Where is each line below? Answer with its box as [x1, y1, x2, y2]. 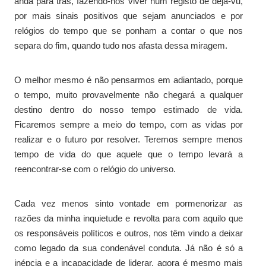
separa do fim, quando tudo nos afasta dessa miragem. [14, 40, 227, 50]
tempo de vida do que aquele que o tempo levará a [14, 148, 243, 159]
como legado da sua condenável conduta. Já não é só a [14, 242, 243, 253]
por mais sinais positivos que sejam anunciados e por [14, 10, 243, 21]
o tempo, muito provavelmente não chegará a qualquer [14, 89, 243, 100]
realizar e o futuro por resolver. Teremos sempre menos [14, 134, 243, 144]
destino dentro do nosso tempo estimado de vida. [14, 104, 243, 115]
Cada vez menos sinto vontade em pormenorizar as [14, 198, 243, 208]
